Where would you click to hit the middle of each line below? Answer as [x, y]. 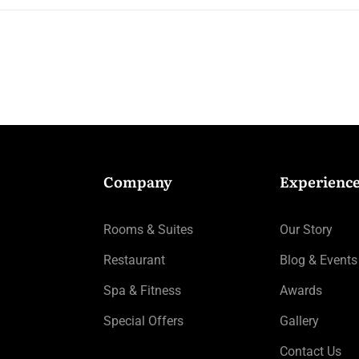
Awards [301, 291]
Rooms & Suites [148, 230]
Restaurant [134, 260]
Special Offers [143, 321]
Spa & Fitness [142, 291]
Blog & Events [319, 260]
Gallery [299, 321]
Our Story [306, 230]
